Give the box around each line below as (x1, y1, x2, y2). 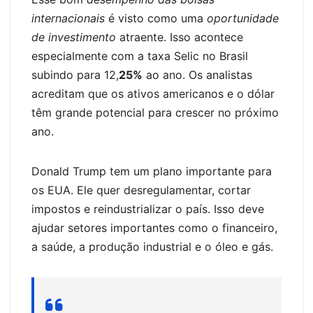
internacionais (31, 10, 105, 25)
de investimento (31, 29, 116, 44)
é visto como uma (105, 10, 207, 25)
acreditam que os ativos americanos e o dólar (31, 86, 275, 101)
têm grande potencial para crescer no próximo (31, 105, 279, 119)
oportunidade (207, 10, 279, 25)
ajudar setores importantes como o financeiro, (31, 220, 277, 235)
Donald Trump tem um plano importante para (31, 163, 272, 178)
